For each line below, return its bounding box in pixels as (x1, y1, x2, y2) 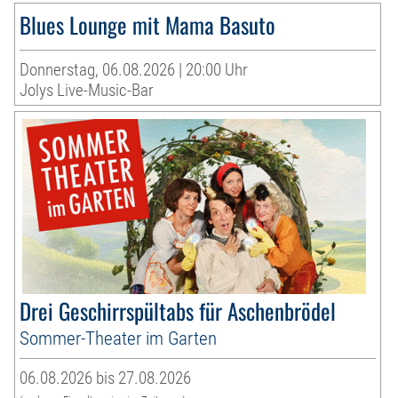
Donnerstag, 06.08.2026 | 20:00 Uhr (20, 59, 249, 80)
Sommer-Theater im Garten (20, 326, 218, 349)
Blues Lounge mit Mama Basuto (20, 7, 276, 41)
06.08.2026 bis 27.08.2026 (20, 367, 192, 388)
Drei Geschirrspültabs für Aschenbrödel (20, 293, 337, 327)
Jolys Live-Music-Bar (20, 79, 155, 100)
